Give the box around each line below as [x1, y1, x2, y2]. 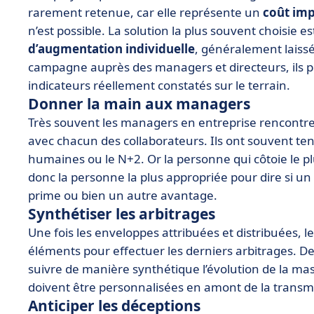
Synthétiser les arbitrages [28, 204, 215, 224]
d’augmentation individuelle [28, 41, 195, 57]
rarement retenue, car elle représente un [28, 4, 263, 20]
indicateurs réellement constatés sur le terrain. [28, 77, 290, 93]
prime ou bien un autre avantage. [28, 187, 217, 203]
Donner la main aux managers [28, 94, 250, 114]
